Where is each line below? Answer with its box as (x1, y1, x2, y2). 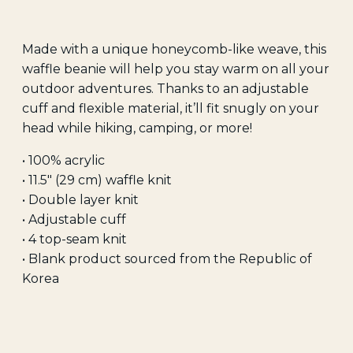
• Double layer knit (22, 192, 139, 207)
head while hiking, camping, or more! (22, 121, 252, 136)
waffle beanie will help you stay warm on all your (22, 61, 329, 76)
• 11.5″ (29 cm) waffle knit (22, 173, 172, 188)
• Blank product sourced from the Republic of (22, 251, 312, 266)
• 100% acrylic (22, 153, 105, 168)
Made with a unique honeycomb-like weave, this (22, 42, 326, 57)
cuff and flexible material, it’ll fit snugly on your (22, 101, 319, 116)
